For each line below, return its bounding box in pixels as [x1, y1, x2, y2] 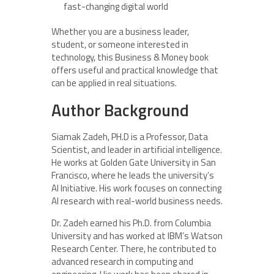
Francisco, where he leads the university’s [51, 168, 214, 183]
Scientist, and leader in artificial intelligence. [51, 143, 222, 157]
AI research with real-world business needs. [51, 194, 223, 209]
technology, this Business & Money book [51, 50, 209, 65]
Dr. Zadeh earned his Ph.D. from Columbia [51, 216, 211, 231]
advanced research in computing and [51, 254, 193, 269]
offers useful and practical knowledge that [51, 63, 218, 78]
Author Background [51, 97, 189, 123]
